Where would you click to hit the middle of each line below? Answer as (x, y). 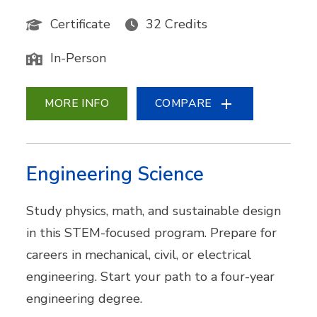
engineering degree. (85, 299)
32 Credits (177, 24)
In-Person (79, 58)
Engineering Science (115, 175)
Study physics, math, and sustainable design (154, 211)
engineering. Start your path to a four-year (151, 277)
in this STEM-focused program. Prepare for (152, 233)
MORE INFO (77, 104)
